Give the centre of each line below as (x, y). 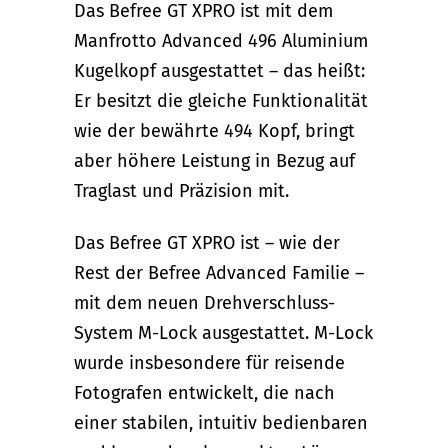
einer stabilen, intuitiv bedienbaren (221, 423)
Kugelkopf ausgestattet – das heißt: (219, 71)
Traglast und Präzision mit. (181, 191)
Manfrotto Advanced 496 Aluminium (221, 41)
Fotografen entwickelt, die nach (204, 393)
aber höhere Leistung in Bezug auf (214, 161)
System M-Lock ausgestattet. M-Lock (223, 333)
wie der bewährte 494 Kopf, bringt (214, 131)
